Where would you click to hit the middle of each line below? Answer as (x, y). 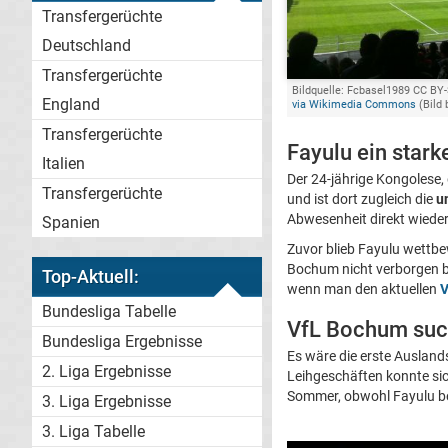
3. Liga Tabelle (93, 431)
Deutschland (86, 45)
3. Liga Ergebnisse (106, 401)
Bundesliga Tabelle (109, 311)
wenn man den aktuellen (363, 288)
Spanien (71, 222)
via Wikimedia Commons (354, 104)
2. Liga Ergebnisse (106, 371)
